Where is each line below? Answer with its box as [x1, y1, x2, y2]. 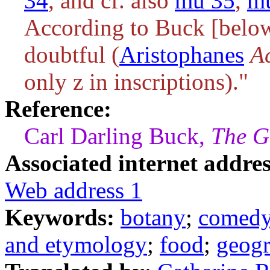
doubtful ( [24, 42, 119, 67]
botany [121, 204, 186, 230]
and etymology [5, 231, 147, 257]
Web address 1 [5, 177, 142, 203]
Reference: [5, 96, 111, 122]
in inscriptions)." [83, 69, 248, 95]
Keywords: [5, 204, 121, 230]
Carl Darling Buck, [24, 123, 211, 149]
